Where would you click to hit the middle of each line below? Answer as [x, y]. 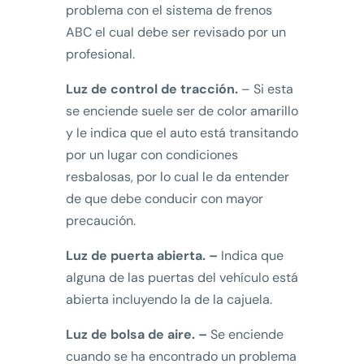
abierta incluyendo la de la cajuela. [169, 300]
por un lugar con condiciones [152, 155]
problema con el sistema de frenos [169, 11]
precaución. [100, 221]
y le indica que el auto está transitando [182, 133]
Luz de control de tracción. [152, 89]
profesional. [100, 54]
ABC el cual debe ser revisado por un [175, 32]
